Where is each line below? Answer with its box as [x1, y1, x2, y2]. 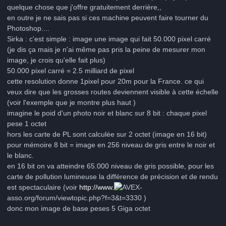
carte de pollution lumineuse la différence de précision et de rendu [7, 173, 218, 181]
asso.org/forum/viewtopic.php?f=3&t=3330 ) [7, 194, 146, 202]
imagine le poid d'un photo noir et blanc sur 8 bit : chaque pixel [7, 109, 207, 118]
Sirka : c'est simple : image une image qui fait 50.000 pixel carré [7, 35, 211, 43]
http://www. [79, 183, 114, 192]
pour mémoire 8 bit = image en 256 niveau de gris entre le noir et [7, 141, 215, 149]
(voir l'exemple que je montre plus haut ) [7, 98, 136, 107]
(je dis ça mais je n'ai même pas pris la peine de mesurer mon [7, 45, 205, 54]
